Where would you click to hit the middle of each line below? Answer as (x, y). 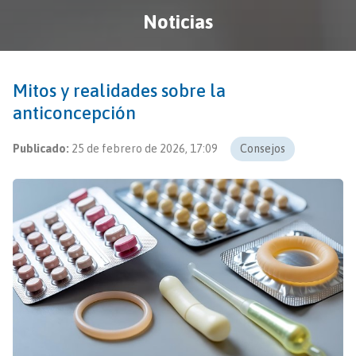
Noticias (178, 21)
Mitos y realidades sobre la (119, 90)
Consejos (263, 148)
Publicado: (41, 148)
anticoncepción (74, 112)
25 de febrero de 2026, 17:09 (145, 148)
